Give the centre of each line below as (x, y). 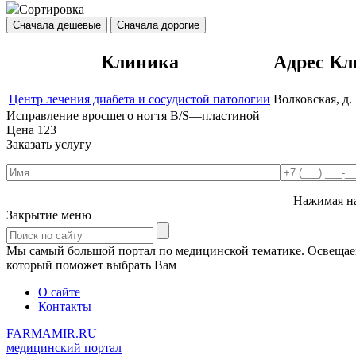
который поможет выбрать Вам (91, 265)
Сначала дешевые (57, 25)
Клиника (139, 62)
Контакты (65, 307)
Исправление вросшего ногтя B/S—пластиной (133, 116)
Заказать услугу (49, 145)
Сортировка (52, 10)
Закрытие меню (49, 215)
